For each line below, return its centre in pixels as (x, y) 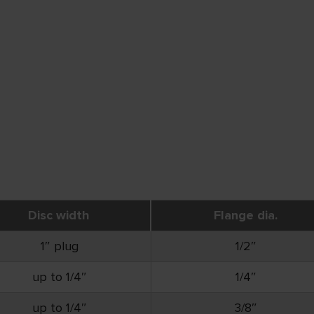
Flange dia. (245, 216)
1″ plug (59, 246)
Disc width (59, 216)
